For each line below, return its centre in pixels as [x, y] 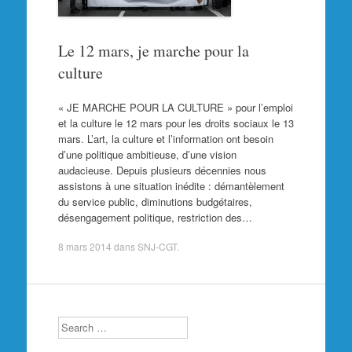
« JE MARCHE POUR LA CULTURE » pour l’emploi [175, 107]
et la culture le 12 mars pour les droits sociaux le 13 [176, 123]
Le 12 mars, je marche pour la [153, 51]
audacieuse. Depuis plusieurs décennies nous [162, 170]
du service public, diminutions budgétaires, [155, 201]
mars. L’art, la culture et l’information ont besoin [165, 138]
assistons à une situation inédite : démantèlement [171, 185]
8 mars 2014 [84, 246]
